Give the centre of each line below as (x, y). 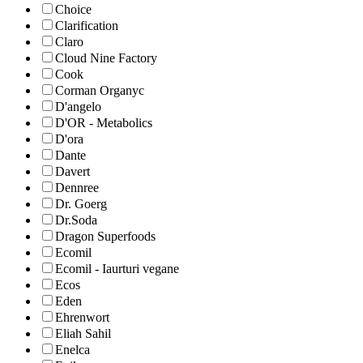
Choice (73, 10)
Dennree (77, 188)
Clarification (87, 26)
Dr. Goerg (81, 204)
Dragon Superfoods (105, 237)
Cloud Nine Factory (106, 58)
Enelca (73, 350)
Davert (73, 172)
